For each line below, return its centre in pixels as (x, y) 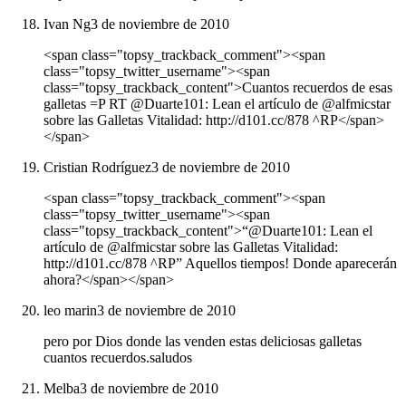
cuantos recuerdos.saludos (118, 358)
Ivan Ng (67, 24)
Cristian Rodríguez (97, 168)
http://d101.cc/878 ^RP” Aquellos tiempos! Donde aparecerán (220, 264)
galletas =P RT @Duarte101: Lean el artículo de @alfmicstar (217, 104)
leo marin (70, 311)
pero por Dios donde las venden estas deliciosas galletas (203, 342)
